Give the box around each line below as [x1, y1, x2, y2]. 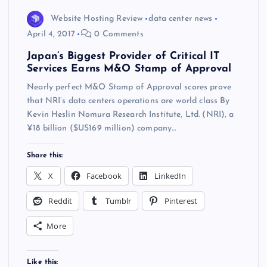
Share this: [27, 151, 63, 159]
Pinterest [164, 195, 198, 206]
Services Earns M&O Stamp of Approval [27, 63, 232, 74]
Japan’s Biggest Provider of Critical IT [27, 51, 220, 61]
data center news [148, 14, 213, 24]
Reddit [48, 195, 73, 206]
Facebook [86, 170, 122, 181]
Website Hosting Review [51, 14, 143, 24]
